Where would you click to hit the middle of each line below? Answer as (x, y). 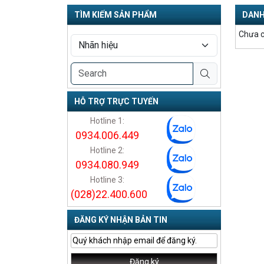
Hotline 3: (108, 180)
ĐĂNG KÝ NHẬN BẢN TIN (121, 220)
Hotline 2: (108, 151)
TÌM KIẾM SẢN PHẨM (115, 15)
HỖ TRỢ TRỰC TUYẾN (116, 102)
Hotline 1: (108, 121)
